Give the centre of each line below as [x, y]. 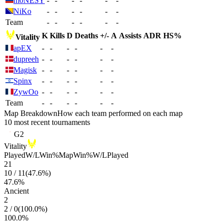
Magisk [25, 70]
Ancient [16, 191]
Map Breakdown [31, 113]
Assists [130, 36]
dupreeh [26, 59]
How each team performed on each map [120, 113]
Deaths [86, 36]
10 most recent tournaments [47, 122]
